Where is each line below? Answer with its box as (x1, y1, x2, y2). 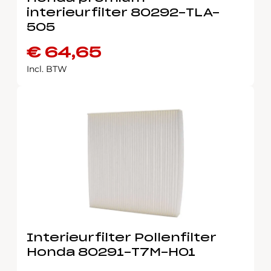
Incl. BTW (27, 64, 67, 74)
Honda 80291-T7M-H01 (27, 247, 195, 258)
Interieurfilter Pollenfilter (27, 233, 217, 244)
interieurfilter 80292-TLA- (27, 8, 220, 19)
